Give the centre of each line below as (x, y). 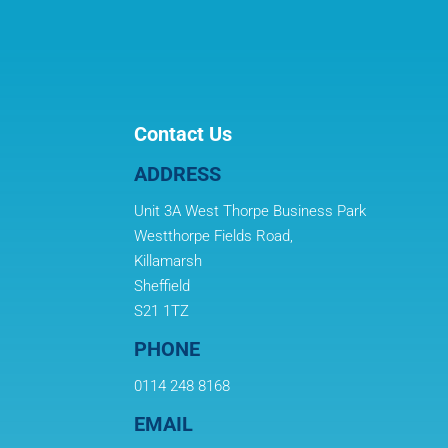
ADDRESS (178, 173)
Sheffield (162, 285)
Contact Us (183, 133)
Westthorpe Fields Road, (214, 235)
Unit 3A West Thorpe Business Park (250, 210)
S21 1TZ (162, 310)
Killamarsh (168, 260)
